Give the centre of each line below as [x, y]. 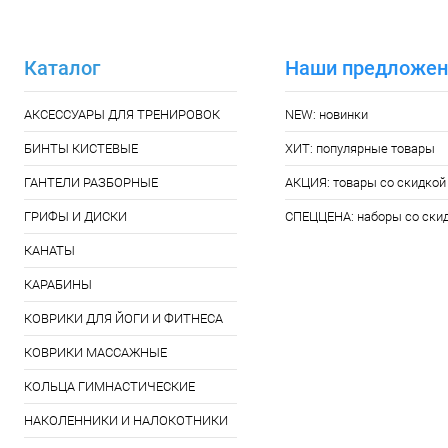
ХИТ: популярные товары [359, 148]
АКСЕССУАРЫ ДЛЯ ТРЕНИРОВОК [122, 114]
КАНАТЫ [49, 250]
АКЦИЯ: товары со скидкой [365, 182]
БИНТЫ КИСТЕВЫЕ [81, 148]
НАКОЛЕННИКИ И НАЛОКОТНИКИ [126, 420]
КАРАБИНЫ [58, 284]
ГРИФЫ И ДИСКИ [75, 216]
